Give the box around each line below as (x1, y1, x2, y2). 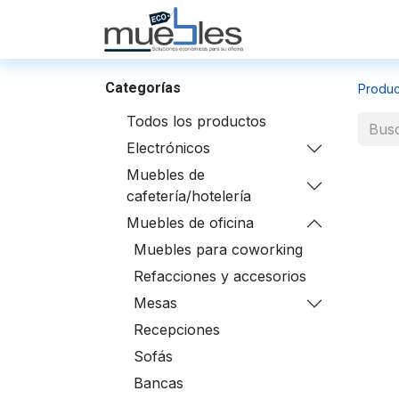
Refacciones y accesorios (134, 267, 306, 285)
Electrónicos (126, 139, 210, 157)
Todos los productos (126, 112, 266, 130)
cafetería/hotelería (126, 187, 251, 205)
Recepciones (134, 321, 220, 338)
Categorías (105, 79, 181, 96)
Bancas (134, 374, 183, 392)
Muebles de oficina (126, 214, 254, 232)
